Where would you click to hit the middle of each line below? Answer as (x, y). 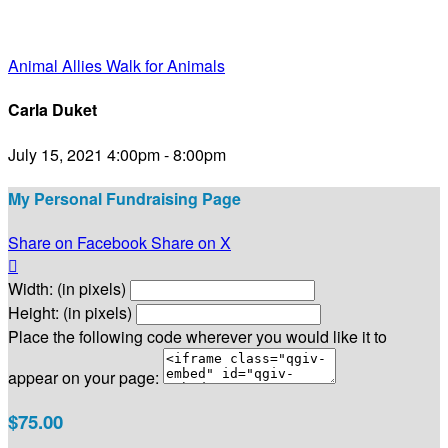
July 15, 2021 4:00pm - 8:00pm (117, 154)
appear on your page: (83, 378)
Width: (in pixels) (67, 289)
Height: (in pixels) (70, 313)
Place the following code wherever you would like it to (197, 337)
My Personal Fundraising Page (124, 198)
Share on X (191, 243)
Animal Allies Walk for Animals (116, 65)
